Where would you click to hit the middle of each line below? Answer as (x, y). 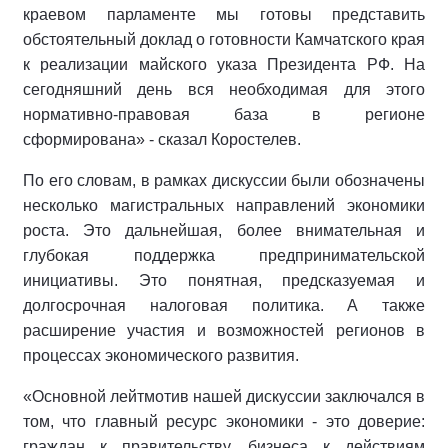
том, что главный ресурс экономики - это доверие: (224, 421)
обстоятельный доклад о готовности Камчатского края (224, 39)
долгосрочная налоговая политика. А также (224, 305)
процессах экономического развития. (161, 355)
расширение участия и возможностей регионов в (224, 330)
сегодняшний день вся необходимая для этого (224, 89)
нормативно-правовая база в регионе (224, 114)
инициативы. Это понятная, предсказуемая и (224, 280)
